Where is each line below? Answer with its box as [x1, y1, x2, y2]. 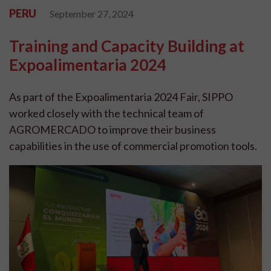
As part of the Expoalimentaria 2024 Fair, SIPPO [9, 90, 233, 103]
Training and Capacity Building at [9, 36, 244, 56]
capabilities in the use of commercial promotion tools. [9, 139, 257, 152]
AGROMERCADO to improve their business [9, 123, 216, 136]
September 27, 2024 [50, 8, 134, 19]
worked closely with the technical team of [9, 106, 204, 120]
